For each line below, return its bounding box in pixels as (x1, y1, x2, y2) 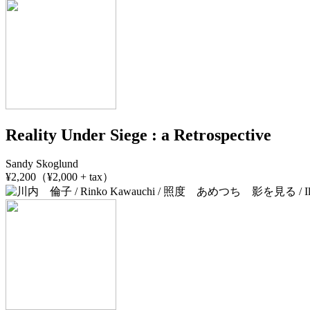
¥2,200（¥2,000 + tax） (6, 171, 113, 183)
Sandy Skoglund (6, 158, 78, 170)
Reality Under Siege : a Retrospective (6, 125, 271, 144)
